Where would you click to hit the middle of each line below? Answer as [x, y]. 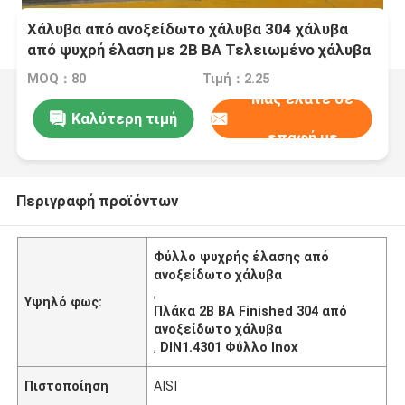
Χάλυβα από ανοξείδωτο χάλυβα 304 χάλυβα [188, 29]
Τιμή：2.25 [235, 79]
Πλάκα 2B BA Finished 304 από [251, 311]
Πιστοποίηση [67, 386]
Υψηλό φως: [64, 301]
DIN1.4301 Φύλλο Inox [229, 347]
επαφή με [302, 138]
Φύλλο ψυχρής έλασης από [242, 256]
